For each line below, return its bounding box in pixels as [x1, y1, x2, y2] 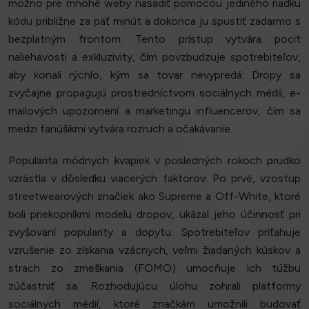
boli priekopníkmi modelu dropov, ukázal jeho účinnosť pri [8, 208, 301, 221]
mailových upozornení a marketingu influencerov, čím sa [8, 104, 301, 118]
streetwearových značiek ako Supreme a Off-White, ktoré [8, 190, 301, 203]
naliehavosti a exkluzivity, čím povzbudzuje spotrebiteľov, [8, 50, 301, 64]
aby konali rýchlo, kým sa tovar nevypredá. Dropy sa [8, 68, 301, 82]
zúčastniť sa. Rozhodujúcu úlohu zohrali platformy [8, 279, 301, 293]
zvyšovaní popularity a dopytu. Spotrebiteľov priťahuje [8, 226, 301, 239]
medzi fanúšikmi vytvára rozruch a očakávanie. [8, 122, 232, 136]
